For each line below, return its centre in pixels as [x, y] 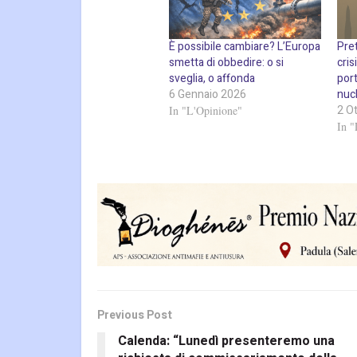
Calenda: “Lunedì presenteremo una [226, 341]
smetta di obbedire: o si [226, 62]
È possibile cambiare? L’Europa [245, 46]
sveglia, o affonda [212, 78]
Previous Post [135, 316]
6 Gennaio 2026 [208, 94]
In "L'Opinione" [206, 110]
